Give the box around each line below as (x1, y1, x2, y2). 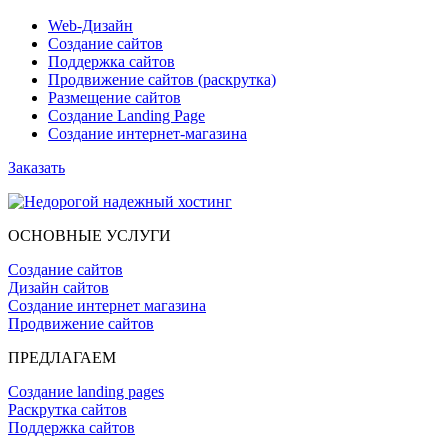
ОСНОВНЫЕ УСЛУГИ (8, 226, 171, 244)
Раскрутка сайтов (8, 400, 127, 418)
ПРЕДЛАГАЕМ (8, 348, 116, 366)
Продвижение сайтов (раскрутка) (48, 70, 276, 88)
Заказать (8, 158, 65, 176)
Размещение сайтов (48, 88, 181, 106)
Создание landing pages (8, 382, 164, 400)
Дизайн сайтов (8, 278, 109, 296)
